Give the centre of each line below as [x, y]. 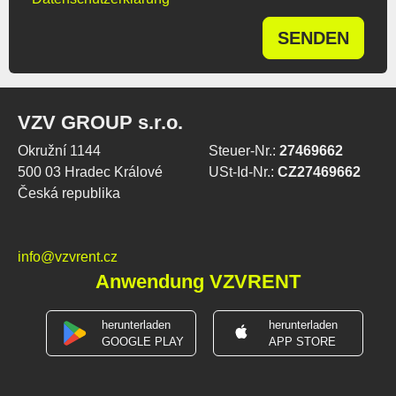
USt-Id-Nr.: [243, 171]
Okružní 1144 [59, 150]
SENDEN [313, 38]
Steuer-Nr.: [244, 150]
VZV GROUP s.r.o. [100, 122]
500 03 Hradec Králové [90, 171]
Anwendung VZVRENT [198, 281]
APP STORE [302, 341]
